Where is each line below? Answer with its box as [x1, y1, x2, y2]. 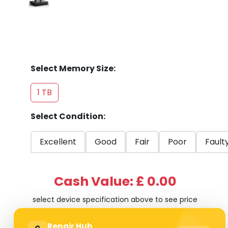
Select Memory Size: [31, 63, 116, 74]
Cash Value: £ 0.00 [53, 173, 177, 190]
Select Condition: [31, 110, 105, 122]
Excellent [40, 136, 76, 148]
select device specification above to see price [33, 194, 197, 205]
